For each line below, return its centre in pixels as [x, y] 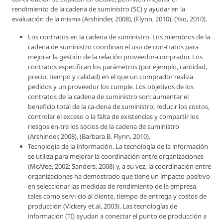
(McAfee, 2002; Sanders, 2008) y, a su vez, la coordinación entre [119, 167]
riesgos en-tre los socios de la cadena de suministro [104, 127]
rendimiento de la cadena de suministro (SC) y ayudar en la [99, 9]
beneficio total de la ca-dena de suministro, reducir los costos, [119, 107]
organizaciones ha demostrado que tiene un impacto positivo [119, 176]
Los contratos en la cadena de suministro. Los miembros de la [119, 37]
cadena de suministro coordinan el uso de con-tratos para [113, 47]
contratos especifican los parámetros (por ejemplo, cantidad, [117, 67]
